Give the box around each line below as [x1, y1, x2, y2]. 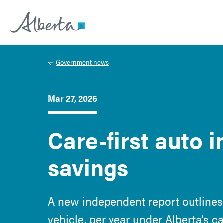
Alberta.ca [10, 36, 48, 49]
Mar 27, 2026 [48, 92, 97, 104]
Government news [56, 57, 109, 67]
